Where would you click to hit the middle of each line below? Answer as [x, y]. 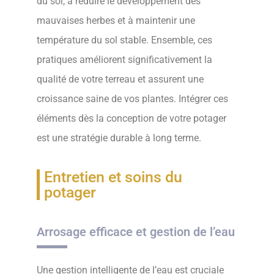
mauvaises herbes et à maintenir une [116, 20]
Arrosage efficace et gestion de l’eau [136, 231]
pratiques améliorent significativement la [124, 59]
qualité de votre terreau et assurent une [120, 79]
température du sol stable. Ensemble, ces [124, 40]
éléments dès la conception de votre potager [131, 118]
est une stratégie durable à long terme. [119, 138]
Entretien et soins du [113, 177]
